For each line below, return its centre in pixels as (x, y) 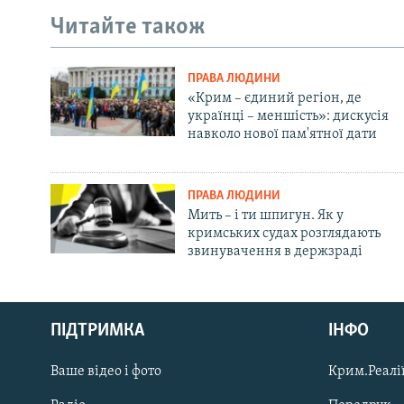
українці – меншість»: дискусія (288, 116)
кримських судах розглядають (284, 233)
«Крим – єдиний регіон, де (274, 98)
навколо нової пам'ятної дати (282, 134)
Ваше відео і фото (106, 371)
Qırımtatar (51, 331)
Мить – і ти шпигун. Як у (265, 215)
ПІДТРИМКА (97, 331)
